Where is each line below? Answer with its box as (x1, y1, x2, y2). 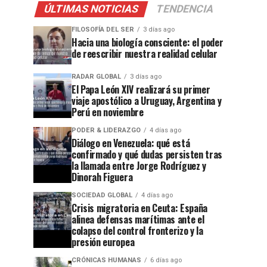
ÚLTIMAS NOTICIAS (42, 3, 140, 15)
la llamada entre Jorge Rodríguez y (72, 159, 207, 173)
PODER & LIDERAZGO (72, 126, 141, 134)
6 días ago (150, 256, 182, 264)
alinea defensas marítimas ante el (72, 212, 204, 226)
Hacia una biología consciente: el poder (72, 35, 223, 49)
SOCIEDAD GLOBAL (72, 191, 132, 199)
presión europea (72, 235, 135, 249)
